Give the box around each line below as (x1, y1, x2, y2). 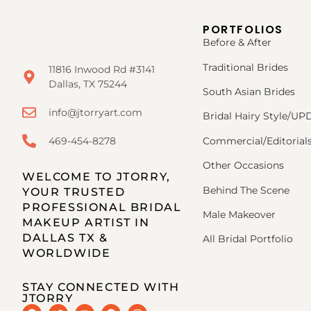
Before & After (203, 36, 271, 49)
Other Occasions (203, 159, 287, 172)
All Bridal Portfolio (203, 233, 293, 246)
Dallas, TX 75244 (49, 77, 127, 90)
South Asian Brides (203, 85, 295, 98)
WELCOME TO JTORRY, (22, 169, 171, 183)
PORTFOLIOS (203, 22, 283, 38)
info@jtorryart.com (49, 106, 142, 119)
